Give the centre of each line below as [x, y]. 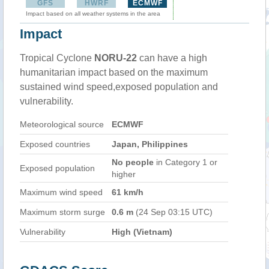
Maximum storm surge [62, 212]
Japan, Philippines [150, 144]
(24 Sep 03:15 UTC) [173, 212]
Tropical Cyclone [57, 58]
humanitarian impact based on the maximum [114, 72]
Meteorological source [62, 124]
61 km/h [128, 192]
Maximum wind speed [61, 192]
